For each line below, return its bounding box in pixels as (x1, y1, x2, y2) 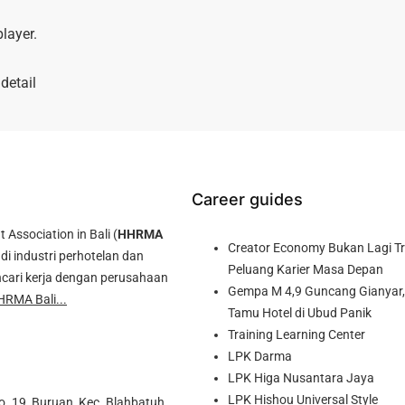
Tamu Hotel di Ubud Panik (228, 305, 372, 320)
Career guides (192, 189, 303, 209)
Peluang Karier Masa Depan (228, 261, 383, 277)
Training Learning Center (228, 326, 365, 342)
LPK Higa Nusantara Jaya (228, 370, 374, 385)
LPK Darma (228, 348, 292, 363)
